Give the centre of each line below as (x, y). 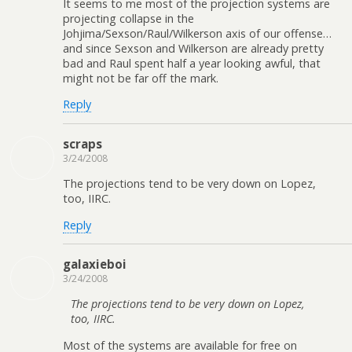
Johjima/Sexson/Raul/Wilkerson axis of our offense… (197, 33)
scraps (82, 143)
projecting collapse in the (128, 18)
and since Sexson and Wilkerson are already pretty (193, 48)
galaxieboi (95, 264)
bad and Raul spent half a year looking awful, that (192, 63)
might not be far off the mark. (141, 78)
